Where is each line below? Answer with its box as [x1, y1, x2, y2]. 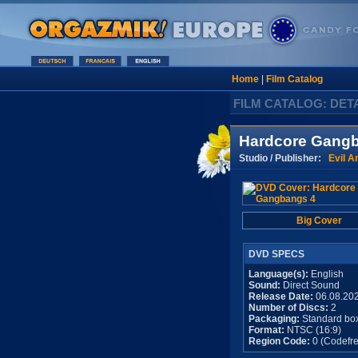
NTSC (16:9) [284, 324, 341, 336]
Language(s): [249, 268, 308, 280]
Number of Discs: [249, 302, 331, 313]
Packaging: [249, 313, 300, 324]
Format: [249, 324, 284, 336]
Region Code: [249, 336, 310, 347]
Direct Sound [280, 280, 340, 291]
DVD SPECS [249, 249, 304, 260]
